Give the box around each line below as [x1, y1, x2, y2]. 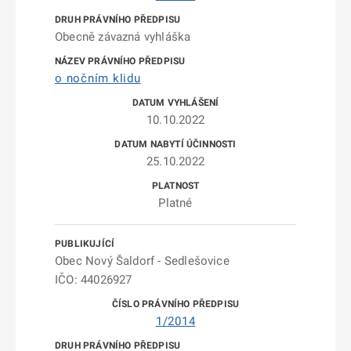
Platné [158, 196, 193, 210]
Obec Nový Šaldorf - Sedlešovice [55, 254, 230, 268]
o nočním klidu [55, 71, 141, 85]
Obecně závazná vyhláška [55, 30, 191, 44]
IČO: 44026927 [55, 273, 132, 287]
